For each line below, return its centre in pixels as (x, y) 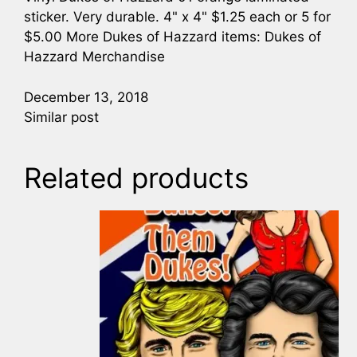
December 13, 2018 (86, 97)
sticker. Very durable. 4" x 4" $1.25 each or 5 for (177, 17)
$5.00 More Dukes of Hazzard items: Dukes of (173, 37)
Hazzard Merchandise (94, 57)
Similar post (61, 117)
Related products (136, 178)
